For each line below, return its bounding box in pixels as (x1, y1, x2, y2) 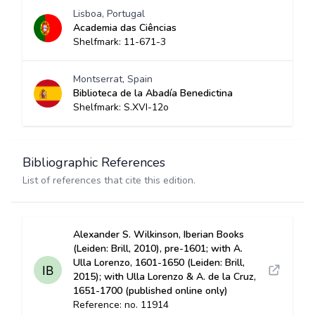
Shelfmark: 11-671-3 (73, 35, 166, 49)
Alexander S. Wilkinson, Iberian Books (73, 228, 244, 241)
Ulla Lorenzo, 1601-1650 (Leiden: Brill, (73, 256, 245, 269)
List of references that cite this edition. (22, 174, 195, 187)
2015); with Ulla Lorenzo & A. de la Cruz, (73, 270, 256, 283)
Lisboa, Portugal (73, 7, 145, 20)
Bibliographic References (22, 154, 165, 171)
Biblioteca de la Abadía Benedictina (73, 86, 233, 100)
